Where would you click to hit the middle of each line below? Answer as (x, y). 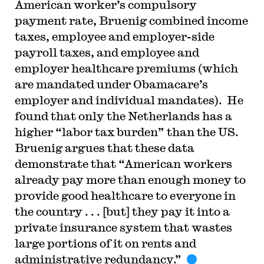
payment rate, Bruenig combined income (131, 20)
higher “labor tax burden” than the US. (126, 132)
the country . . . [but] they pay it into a (122, 211)
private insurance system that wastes (123, 227)
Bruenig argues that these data (104, 148)
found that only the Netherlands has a (123, 116)
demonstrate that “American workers (123, 164)
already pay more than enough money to (130, 179)
